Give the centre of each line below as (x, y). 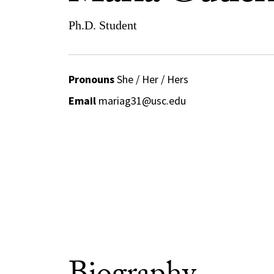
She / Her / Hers (151, 79)
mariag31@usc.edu (142, 101)
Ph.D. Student (102, 25)
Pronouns (91, 79)
